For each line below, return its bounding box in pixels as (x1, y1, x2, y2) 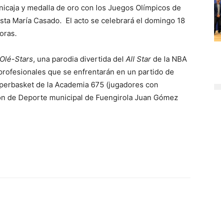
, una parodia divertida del (33, 54, 126, 64)
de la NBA (151, 54, 187, 64)
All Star (126, 54, 151, 64)
